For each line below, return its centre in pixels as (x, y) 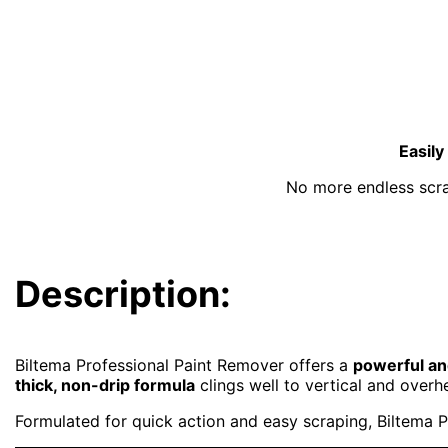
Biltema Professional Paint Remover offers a (184, 364)
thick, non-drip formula (105, 384)
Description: (123, 293)
